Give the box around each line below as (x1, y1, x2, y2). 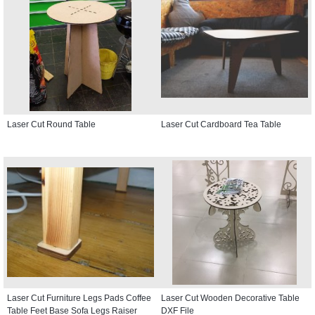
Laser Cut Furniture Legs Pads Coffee (7, 292, 151, 303)
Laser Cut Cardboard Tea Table (161, 119, 281, 129)
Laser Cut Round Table (7, 119, 96, 129)
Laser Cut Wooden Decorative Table (161, 292, 300, 303)
